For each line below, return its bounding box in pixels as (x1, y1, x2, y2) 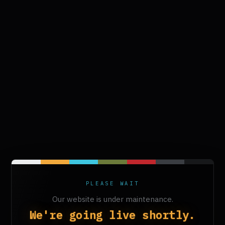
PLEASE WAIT (85, 180, 140, 187)
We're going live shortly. (29, 207, 196, 222)
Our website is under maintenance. (52, 194, 173, 204)
